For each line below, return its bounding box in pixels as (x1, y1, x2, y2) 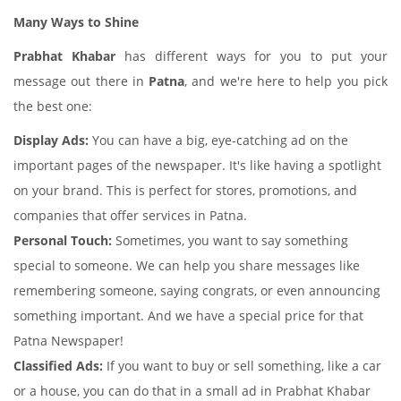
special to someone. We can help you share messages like (13, 257, 360, 274)
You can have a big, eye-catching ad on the (89, 132, 348, 149)
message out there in (13, 73, 149, 90)
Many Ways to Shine (13, 13, 139, 30)
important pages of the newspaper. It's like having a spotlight (13, 157, 381, 174)
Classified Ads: (13, 357, 103, 374)
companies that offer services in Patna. (13, 207, 247, 224)
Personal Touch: (13, 232, 112, 249)
